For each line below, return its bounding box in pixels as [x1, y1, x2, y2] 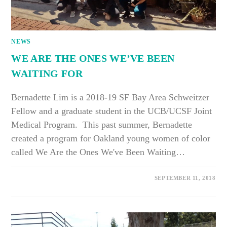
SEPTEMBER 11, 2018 [154, 175, 216, 181]
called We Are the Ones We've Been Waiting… [11, 147, 185, 158]
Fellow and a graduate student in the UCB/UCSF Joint [11, 106, 212, 117]
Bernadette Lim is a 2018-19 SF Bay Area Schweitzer [11, 92, 210, 103]
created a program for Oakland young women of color [11, 133, 211, 144]
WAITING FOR [11, 68, 83, 80]
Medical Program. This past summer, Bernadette [11, 120, 193, 130]
